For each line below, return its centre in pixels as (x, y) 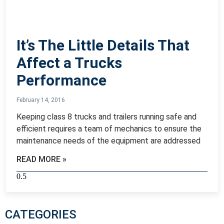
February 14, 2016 (41, 100)
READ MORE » (41, 159)
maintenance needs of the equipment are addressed (108, 140)
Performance (61, 80)
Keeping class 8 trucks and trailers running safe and (106, 116)
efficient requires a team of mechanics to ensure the (109, 128)
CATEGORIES (41, 214)
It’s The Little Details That (103, 45)
